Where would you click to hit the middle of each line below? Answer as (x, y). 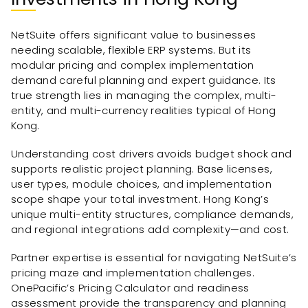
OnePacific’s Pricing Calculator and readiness (130, 287)
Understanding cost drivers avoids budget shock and (152, 154)
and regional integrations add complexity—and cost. (150, 230)
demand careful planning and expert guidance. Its (144, 80)
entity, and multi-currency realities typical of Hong (144, 111)
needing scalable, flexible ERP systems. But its (131, 50)
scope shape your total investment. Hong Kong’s (140, 199)
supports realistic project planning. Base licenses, (142, 169)
